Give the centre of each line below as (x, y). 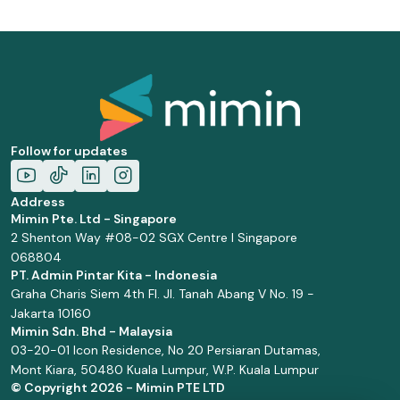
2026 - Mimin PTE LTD (158, 387)
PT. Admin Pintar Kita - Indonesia (114, 275)
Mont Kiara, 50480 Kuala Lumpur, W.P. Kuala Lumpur (165, 370)
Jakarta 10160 (51, 313)
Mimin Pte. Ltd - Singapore (94, 219)
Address (38, 202)
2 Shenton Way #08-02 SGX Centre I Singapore (154, 237)
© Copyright (50, 387)
